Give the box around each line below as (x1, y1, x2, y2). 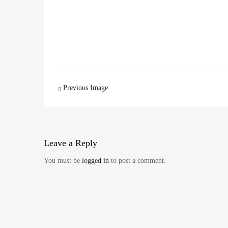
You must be (44, 156, 82, 164)
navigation (58, 93, 118, 109)
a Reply (66, 137, 100, 148)
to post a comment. (109, 156, 166, 164)
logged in (82, 156, 109, 164)
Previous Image (61, 83, 108, 92)
